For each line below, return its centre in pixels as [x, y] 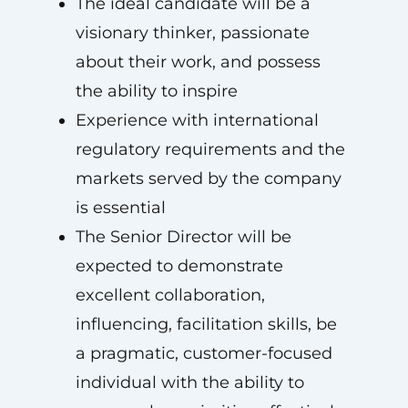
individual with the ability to [189, 382]
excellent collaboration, [170, 295]
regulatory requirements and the [210, 149]
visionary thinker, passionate [192, 33]
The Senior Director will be [183, 237]
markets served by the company [208, 178]
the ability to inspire [156, 91]
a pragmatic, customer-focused [204, 353]
